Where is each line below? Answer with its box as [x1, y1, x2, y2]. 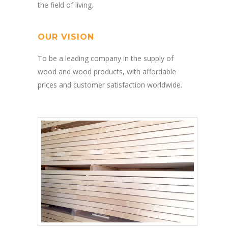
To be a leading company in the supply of [38, 53, 174, 63]
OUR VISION [38, 32, 94, 42]
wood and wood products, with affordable [38, 66, 176, 76]
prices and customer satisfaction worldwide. [38, 79, 182, 90]
